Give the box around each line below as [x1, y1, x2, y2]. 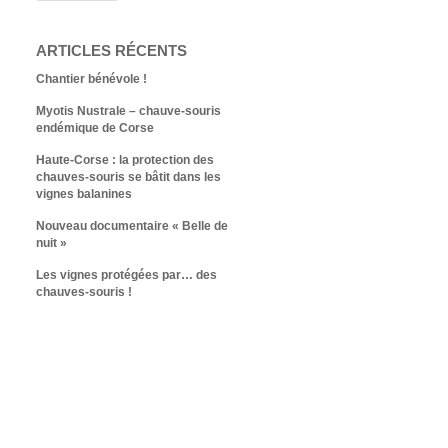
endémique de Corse [36, 121, 154, 135]
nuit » [36, 236, 67, 250]
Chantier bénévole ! [36, 72, 147, 86]
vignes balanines [36, 187, 132, 201]
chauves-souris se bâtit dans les [36, 170, 221, 184]
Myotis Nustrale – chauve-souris [36, 104, 221, 118]
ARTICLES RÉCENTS [36, 42, 187, 59]
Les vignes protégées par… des [36, 268, 217, 282]
